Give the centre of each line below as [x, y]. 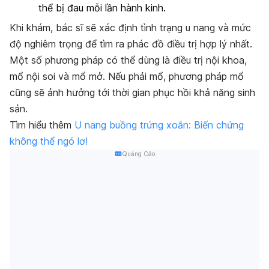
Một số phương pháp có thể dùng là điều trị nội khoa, [128, 60]
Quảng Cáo [138, 154]
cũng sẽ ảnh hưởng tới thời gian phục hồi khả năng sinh [132, 93]
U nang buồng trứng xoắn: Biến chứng [159, 125]
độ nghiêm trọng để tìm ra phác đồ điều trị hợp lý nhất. [131, 44]
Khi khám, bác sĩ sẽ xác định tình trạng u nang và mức [130, 28]
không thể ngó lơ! [50, 141]
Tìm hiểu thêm [42, 125]
